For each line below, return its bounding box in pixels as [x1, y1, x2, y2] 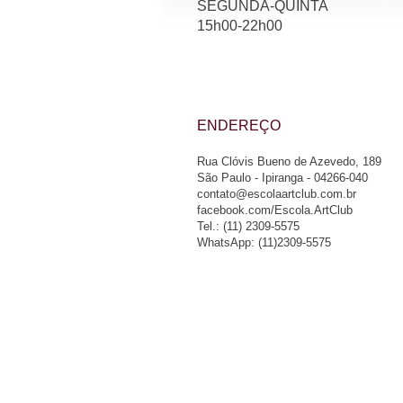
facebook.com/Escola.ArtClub [197, 203, 353, 217]
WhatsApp [197, 236, 251, 249]
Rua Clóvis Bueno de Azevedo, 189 [197, 155, 381, 168]
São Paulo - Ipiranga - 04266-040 [197, 171, 368, 184]
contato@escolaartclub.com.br [197, 187, 356, 201]
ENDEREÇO [197, 118, 281, 133]
